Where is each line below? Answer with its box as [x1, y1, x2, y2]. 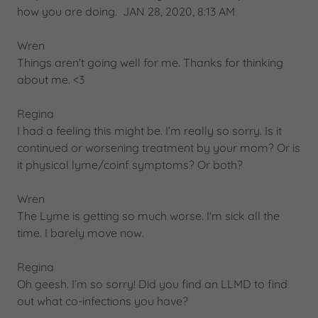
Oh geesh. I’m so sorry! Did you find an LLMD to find [17, 277, 287, 291]
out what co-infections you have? [17, 294, 188, 308]
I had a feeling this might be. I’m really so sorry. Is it [17, 124, 282, 138]
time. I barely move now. [17, 226, 144, 240]
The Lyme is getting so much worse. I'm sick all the [17, 209, 280, 223]
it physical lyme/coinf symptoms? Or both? [17, 158, 243, 172]
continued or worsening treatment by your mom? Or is [17, 141, 300, 155]
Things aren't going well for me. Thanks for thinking [17, 55, 283, 70]
